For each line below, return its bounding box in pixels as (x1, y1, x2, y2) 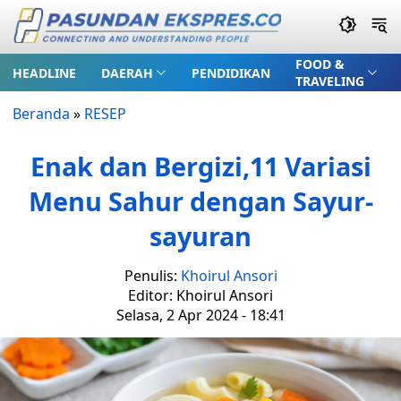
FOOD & (294, 55, 345, 73)
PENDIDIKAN (191, 64, 270, 81)
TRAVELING (294, 73, 364, 90)
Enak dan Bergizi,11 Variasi (30, 149, 371, 183)
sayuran (149, 218, 252, 253)
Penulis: (124, 266, 181, 286)
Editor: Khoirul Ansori (128, 286, 273, 305)
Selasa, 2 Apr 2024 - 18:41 (115, 305, 286, 325)
